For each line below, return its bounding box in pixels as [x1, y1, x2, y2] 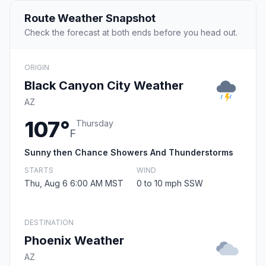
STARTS [24, 166, 53, 175]
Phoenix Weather [24, 233, 124, 248]
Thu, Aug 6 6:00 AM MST [24, 178, 123, 189]
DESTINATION [24, 218, 74, 227]
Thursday [76, 118, 113, 129]
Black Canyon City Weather [24, 78, 183, 93]
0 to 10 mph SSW [137, 178, 203, 189]
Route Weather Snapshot [24, 12, 156, 25]
